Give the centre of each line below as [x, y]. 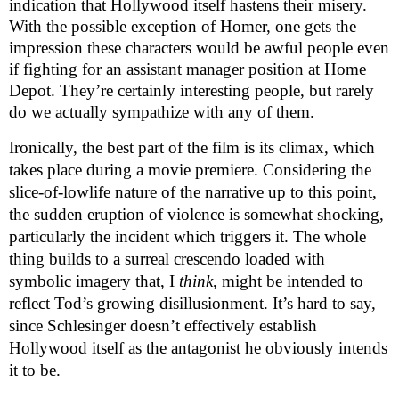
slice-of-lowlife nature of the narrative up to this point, [193, 192]
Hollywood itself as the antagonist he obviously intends [198, 348]
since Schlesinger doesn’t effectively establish [163, 326]
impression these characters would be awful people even [199, 47]
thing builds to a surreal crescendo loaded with [167, 259]
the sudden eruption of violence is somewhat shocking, [196, 215]
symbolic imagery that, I [94, 281]
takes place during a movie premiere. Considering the [190, 170]
